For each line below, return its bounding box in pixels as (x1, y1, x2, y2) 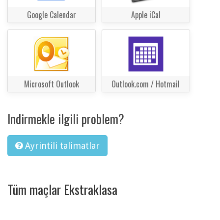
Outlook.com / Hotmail (111, 78, 180, 90)
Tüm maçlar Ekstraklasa (7, 179, 117, 199)
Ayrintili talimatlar (25, 140, 100, 151)
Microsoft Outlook (24, 78, 79, 90)
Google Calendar (27, 8, 76, 21)
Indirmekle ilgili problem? (7, 110, 124, 128)
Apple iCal (131, 8, 161, 21)
